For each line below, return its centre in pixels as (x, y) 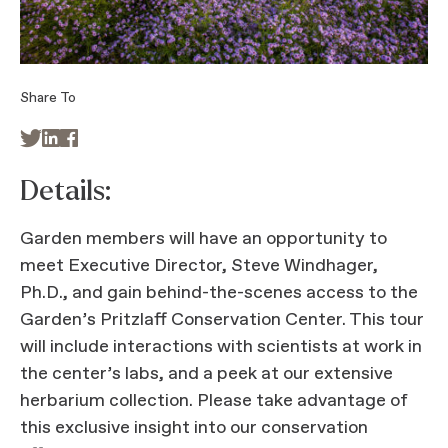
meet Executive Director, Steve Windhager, (199, 265)
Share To (48, 97)
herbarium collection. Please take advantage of (214, 400)
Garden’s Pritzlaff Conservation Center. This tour (222, 319)
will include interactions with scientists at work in (221, 346)
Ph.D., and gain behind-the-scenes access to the (219, 292)
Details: (65, 190)
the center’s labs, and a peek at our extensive (206, 373)
